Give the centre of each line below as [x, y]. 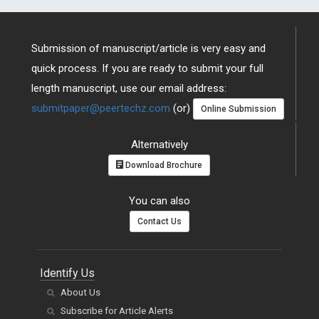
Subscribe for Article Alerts [117, 310]
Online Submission [239, 109]
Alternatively [159, 144]
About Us [80, 292]
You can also [159, 200]
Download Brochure [163, 165]
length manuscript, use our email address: [129, 88]
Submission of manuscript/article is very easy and [148, 48]
